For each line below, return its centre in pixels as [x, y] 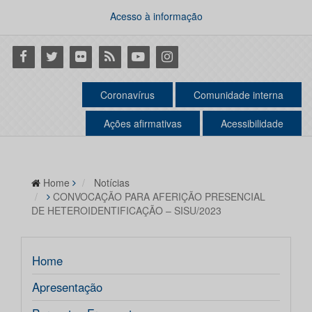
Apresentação [67, 287]
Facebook [37, 56]
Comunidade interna [239, 95]
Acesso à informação [156, 16]
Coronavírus [127, 95]
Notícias [112, 183]
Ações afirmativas [143, 124]
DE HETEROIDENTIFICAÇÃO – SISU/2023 [126, 211]
